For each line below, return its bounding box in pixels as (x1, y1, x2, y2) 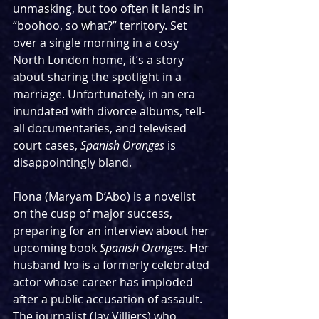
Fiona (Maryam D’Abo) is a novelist (13, 189, 199, 205)
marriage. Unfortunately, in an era (13, 86, 198, 103)
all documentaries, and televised (13, 120, 189, 137)
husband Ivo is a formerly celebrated (13, 257, 212, 273)
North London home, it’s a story (13, 52, 187, 68)
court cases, (13, 137, 80, 154)
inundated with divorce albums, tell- (13, 103, 205, 120)
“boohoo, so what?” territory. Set (13, 18, 190, 34)
